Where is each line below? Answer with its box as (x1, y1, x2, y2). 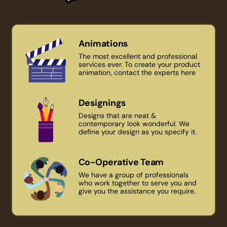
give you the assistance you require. (78, 186, 196, 196)
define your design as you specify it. (78, 127, 197, 136)
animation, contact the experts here (78, 67, 196, 77)
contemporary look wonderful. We (78, 119, 190, 128)
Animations (78, 37, 128, 50)
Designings (78, 96, 126, 109)
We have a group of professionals (78, 170, 188, 179)
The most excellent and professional (78, 51, 197, 61)
